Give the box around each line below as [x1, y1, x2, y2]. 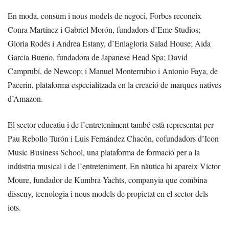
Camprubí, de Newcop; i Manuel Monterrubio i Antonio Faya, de [8, 65, 218, 76]
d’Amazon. [8, 93, 43, 104]
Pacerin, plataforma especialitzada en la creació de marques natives [8, 79, 221, 90]
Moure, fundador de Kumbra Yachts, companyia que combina [8, 174, 207, 185]
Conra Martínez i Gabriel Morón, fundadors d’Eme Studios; [8, 24, 200, 35]
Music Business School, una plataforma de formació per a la [8, 146, 200, 157]
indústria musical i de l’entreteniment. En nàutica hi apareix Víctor [8, 160, 220, 171]
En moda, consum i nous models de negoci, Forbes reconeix [8, 10, 201, 21]
